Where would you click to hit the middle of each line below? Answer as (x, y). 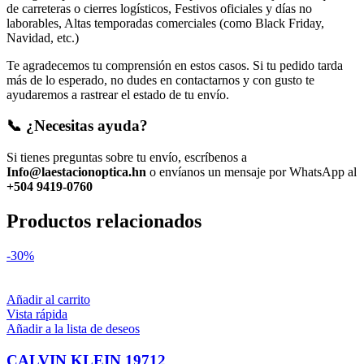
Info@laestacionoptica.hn (76, 172)
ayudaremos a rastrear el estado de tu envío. (118, 94)
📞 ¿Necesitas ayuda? (77, 126)
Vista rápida (37, 314)
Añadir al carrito (48, 299)
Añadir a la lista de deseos (73, 328)
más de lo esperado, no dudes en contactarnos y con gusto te (160, 80)
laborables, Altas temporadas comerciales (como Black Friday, (165, 23)
